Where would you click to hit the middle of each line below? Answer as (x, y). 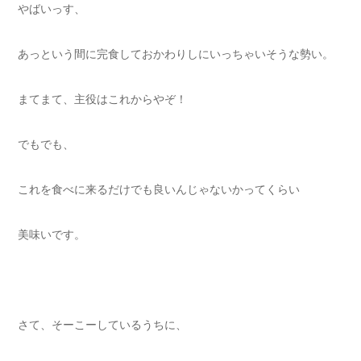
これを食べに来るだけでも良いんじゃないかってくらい (159, 190)
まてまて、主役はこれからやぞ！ (102, 100)
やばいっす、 (52, 9)
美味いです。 (52, 235)
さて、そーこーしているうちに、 (102, 325)
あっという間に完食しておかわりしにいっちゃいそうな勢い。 (176, 54)
